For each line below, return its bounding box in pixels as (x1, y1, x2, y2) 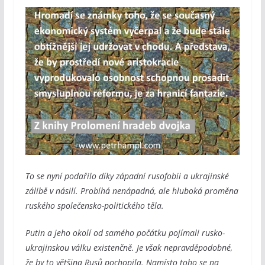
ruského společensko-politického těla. (25, 199, 164, 211)
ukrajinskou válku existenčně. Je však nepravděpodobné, (25, 241, 232, 253)
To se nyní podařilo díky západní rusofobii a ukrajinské (25, 170, 229, 182)
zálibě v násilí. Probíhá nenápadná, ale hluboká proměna (25, 185, 238, 196)
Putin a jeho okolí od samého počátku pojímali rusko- (25, 227, 225, 238)
